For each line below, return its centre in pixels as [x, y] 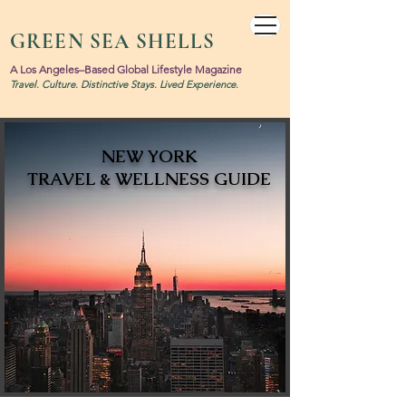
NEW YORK [149, 156]
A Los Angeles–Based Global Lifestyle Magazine [126, 69]
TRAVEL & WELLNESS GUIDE [149, 179]
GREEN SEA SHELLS [113, 42]
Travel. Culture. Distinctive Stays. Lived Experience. [124, 84]
